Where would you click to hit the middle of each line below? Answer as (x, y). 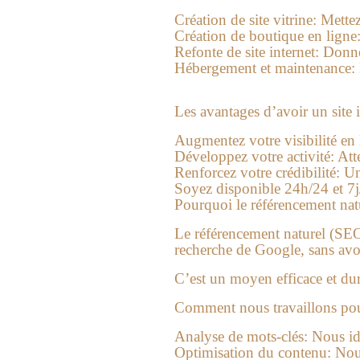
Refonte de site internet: (247, 52)
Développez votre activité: (254, 156)
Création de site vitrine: (245, 20)
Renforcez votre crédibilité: (257, 172)
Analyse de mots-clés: (241, 336)
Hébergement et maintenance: (265, 68)
